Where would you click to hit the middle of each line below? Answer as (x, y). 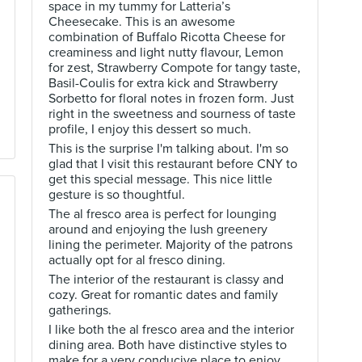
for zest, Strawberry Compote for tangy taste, (175, 68)
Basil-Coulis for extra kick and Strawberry (163, 83)
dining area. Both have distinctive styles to (168, 345)
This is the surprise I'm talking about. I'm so (168, 149)
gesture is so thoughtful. (117, 195)
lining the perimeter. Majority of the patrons (170, 245)
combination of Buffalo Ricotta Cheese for (167, 37)
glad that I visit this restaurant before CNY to (173, 164)
